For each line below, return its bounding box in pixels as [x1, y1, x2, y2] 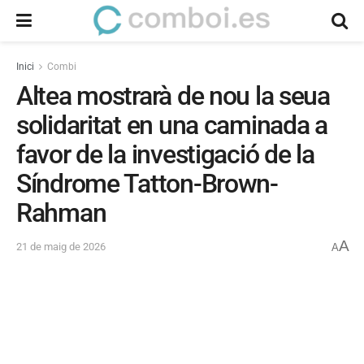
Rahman [16, 197, 106, 228]
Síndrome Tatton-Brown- [16, 168, 278, 199]
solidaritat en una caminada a [16, 110, 327, 141]
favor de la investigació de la [16, 139, 314, 170]
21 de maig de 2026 [16, 240, 106, 253]
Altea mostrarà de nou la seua [16, 80, 330, 111]
